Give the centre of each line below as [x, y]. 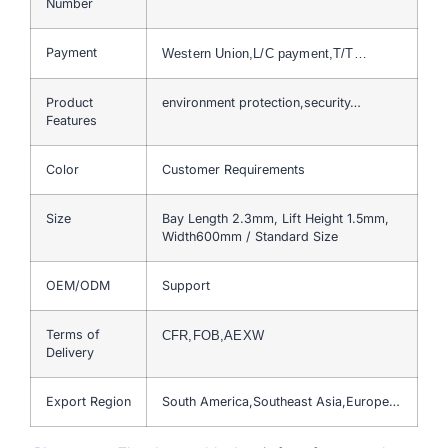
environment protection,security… [261, 102]
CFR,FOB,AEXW [213, 335]
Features [71, 120]
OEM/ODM [78, 285]
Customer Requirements [233, 169]
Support [186, 285]
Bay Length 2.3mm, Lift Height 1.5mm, [275, 218]
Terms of [73, 334]
